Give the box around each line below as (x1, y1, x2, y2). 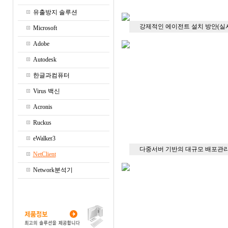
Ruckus (33, 119, 51, 126)
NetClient (33, 151, 56, 158)
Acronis (33, 103, 52, 110)
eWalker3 (33, 135, 55, 142)
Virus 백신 (33, 88, 60, 95)
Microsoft (33, 24, 57, 32)
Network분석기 (33, 166, 73, 174)
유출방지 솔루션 (33, 9, 77, 16)
